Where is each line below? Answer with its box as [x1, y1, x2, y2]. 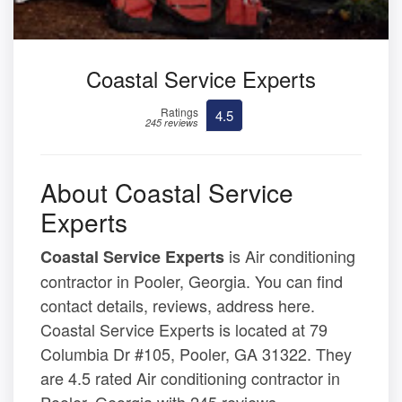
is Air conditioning [224, 243, 355, 267]
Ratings [161, 103, 198, 119]
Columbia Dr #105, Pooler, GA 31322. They [40, 341, 352, 365]
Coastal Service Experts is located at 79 [40, 317, 328, 341]
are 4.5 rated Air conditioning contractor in [40, 365, 340, 389]
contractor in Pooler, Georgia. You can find [40, 268, 343, 293]
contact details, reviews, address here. [40, 293, 315, 317]
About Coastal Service [40, 173, 293, 210]
